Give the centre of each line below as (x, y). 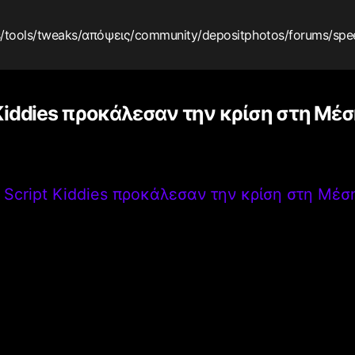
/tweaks (55, 34)
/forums (306, 34)
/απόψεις (104, 34)
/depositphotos (241, 34)
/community (164, 34)
